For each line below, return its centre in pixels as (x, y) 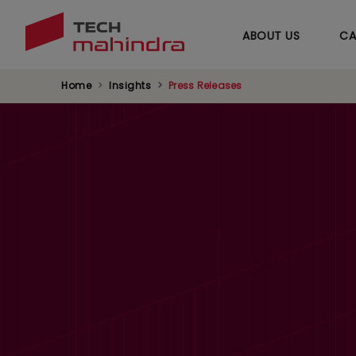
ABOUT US (271, 36)
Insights (130, 85)
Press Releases (205, 85)
